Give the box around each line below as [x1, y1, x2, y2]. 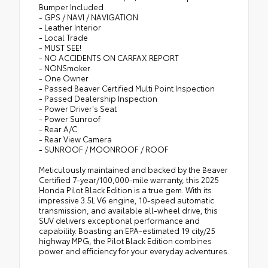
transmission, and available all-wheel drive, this [39, 204, 218, 215]
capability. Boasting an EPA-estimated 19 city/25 [39, 224, 215, 236]
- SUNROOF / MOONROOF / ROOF [39, 143, 169, 154]
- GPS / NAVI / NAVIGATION [39, 11, 138, 22]
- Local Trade [39, 31, 88, 42]
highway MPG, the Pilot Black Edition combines [39, 234, 212, 246]
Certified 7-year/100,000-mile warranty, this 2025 [39, 173, 219, 185]
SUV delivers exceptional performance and [39, 214, 200, 226]
